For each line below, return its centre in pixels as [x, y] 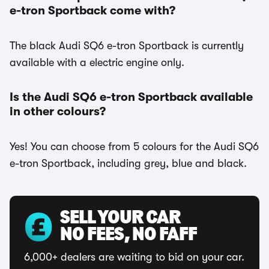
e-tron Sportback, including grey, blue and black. [128, 163]
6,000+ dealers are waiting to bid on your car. [134, 257]
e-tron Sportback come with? [92, 11]
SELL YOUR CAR [120, 219]
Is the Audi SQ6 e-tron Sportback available [131, 97]
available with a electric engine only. [97, 62]
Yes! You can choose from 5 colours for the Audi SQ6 [134, 147]
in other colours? [58, 111]
